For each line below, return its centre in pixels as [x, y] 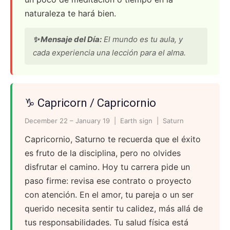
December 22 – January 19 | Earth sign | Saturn [104, 121]
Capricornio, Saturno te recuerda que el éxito [113, 139]
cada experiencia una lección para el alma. [109, 53]
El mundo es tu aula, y [142, 39]
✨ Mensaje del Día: [67, 39]
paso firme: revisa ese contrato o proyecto [108, 181]
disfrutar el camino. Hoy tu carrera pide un [107, 167]
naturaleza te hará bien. [70, 13]
